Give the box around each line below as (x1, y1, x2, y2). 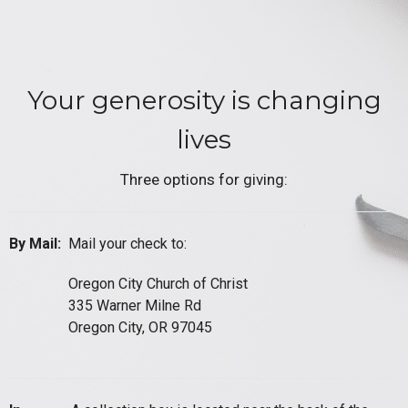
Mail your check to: (68, 235, 187, 253)
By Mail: (9, 235, 68, 253)
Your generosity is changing (26, 84, 382, 116)
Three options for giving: (120, 170, 288, 189)
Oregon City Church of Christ (68, 275, 248, 293)
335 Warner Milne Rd (68, 297, 201, 315)
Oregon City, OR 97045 (68, 319, 212, 337)
